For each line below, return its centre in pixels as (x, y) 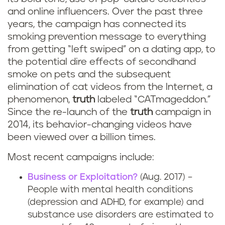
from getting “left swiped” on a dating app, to (111, 49)
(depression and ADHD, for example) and (116, 202)
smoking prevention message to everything (107, 37)
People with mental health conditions (110, 190)
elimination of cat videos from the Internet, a (110, 87)
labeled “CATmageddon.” (154, 100)
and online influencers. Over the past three (105, 12)
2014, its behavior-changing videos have (100, 125)
